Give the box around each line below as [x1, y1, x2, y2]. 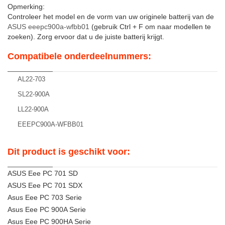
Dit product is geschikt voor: [8, 147, 130, 157]
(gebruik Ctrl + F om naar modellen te [89, 23, 211, 31]
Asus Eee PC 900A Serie [8, 205, 86, 213]
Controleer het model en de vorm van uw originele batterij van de [8, 13, 214, 21]
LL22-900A [18, 105, 49, 113]
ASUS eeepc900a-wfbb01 [8, 23, 89, 31]
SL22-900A [18, 90, 50, 98]
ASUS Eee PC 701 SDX [8, 181, 82, 189]
